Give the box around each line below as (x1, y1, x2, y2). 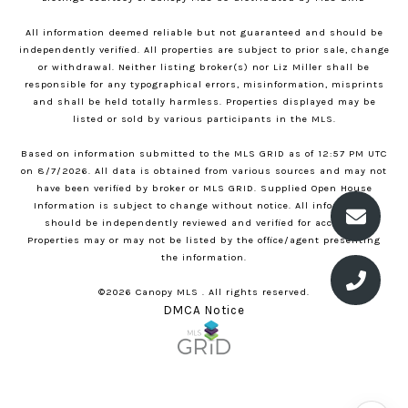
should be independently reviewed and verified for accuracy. (44, 217, 364, 229)
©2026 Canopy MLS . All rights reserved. (98, 286, 310, 299)
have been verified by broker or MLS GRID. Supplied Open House (36, 182, 372, 195)
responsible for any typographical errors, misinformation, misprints (24, 78, 384, 91)
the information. (161, 251, 247, 264)
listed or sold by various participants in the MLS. (72, 113, 336, 126)
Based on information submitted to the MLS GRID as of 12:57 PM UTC (21, 148, 387, 160)
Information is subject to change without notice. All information (34, 199, 374, 212)
